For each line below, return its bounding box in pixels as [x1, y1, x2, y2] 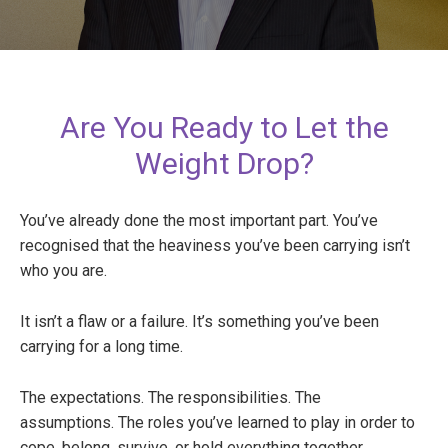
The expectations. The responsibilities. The [20, 388, 321, 408]
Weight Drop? [134, 146, 314, 182]
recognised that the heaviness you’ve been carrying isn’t [20, 236, 410, 256]
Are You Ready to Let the [59, 110, 389, 146]
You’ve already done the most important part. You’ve [20, 211, 378, 231]
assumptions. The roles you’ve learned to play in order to [20, 413, 415, 433]
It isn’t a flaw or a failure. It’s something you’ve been [20, 312, 379, 332]
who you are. [20, 261, 107, 281]
